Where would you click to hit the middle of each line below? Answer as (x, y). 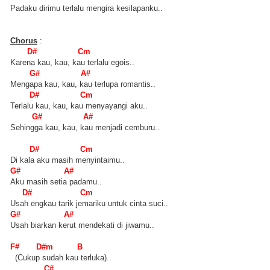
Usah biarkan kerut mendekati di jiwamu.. (82, 225)
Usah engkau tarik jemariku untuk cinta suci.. (89, 203)
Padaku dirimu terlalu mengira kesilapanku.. (86, 8)
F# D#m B (46, 246)
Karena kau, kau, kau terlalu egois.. (72, 62)
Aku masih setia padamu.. (56, 181)
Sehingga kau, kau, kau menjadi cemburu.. (85, 127)
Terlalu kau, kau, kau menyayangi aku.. (79, 105)
